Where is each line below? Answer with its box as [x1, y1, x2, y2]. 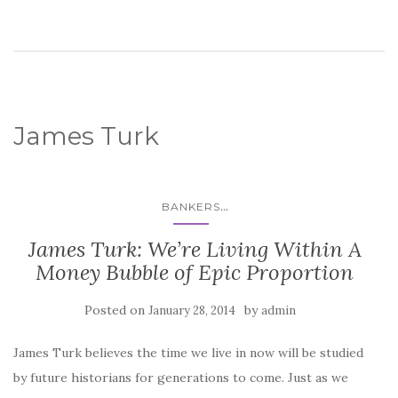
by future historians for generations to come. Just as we [13, 370, 348, 386]
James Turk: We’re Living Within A [28, 235, 362, 264]
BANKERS [161, 200, 220, 214]
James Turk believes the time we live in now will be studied [13, 345, 363, 362]
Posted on [84, 302, 148, 319]
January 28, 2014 [148, 303, 235, 319]
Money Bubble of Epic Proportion [36, 259, 354, 287]
